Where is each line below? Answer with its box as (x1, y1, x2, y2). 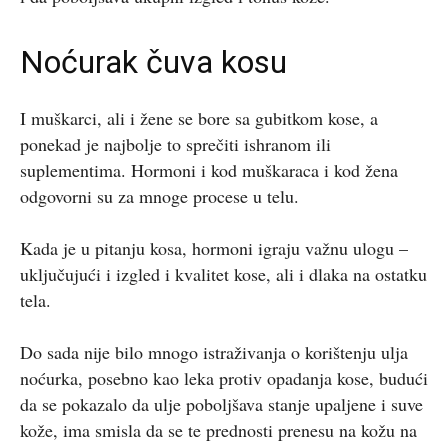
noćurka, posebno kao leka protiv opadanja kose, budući (20, 365, 428, 390)
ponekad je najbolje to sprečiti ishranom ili (20, 131, 331, 156)
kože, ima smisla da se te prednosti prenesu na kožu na (20, 417, 417, 442)
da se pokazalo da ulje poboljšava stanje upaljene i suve (20, 391, 423, 416)
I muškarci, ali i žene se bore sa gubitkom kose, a (20, 105, 378, 130)
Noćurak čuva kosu (20, 42, 287, 81)
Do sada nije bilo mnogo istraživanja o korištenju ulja (20, 339, 408, 364)
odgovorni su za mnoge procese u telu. (20, 183, 299, 208)
